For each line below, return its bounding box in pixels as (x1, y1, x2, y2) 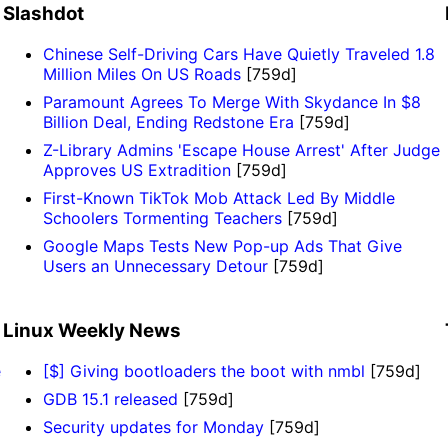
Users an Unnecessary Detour (42, 256, 268, 277)
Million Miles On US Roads (42, 64, 241, 85)
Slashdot (2, 2, 84, 26)
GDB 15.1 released (42, 388, 178, 409)
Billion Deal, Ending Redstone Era (42, 112, 294, 133)
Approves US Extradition (42, 160, 231, 181)
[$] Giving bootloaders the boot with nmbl (42, 360, 365, 381)
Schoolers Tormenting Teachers (42, 208, 282, 229)
